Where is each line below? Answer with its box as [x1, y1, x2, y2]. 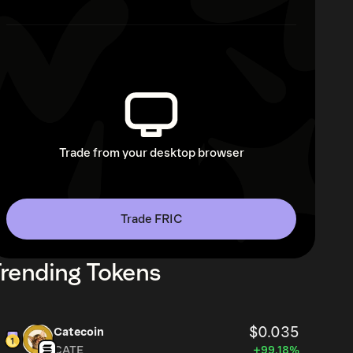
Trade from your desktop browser [58, 145, 244, 160]
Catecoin [54, 325, 104, 339]
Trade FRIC [120, 212, 183, 226]
